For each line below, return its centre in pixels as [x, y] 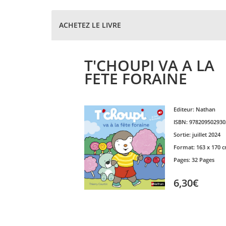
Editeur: [184, 109]
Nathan [205, 109]
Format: [185, 147]
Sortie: [183, 134]
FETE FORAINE [136, 78]
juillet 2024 [206, 134]
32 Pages [203, 160]
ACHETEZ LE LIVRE [90, 25]
